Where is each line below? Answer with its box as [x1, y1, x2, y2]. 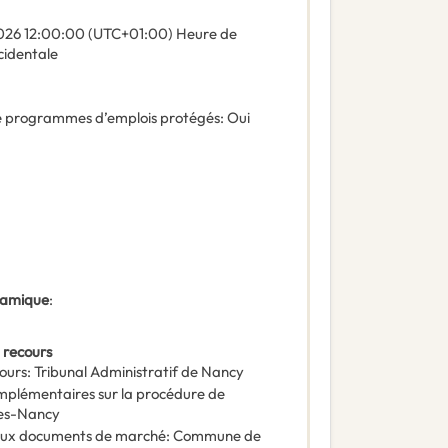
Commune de [173, 426, 261, 446]
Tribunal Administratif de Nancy [34, 362, 244, 382]
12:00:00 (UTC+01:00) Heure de [24, 24, 237, 44]
